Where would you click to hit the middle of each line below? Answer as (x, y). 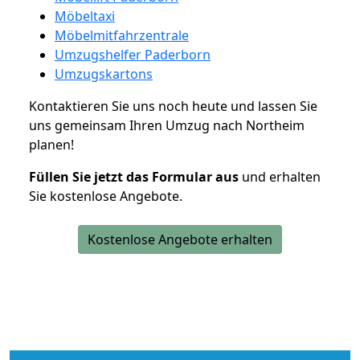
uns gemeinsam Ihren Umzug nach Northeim (167, 125)
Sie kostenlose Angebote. (106, 196)
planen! (51, 144)
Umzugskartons (104, 74)
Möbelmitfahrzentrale (122, 35)
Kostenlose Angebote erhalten (180, 239)
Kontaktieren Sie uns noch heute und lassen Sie (173, 106)
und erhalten (280, 176)
